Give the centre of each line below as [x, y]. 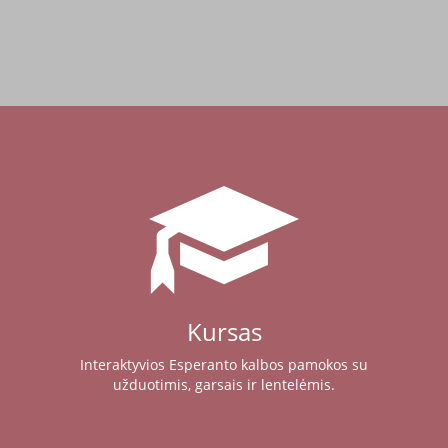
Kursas [224, 331]
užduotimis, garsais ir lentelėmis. [224, 384]
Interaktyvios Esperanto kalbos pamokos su [224, 364]
